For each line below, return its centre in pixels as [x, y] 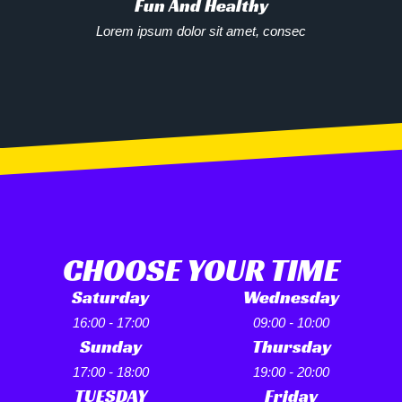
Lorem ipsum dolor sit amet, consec [201, 31]
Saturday [111, 297]
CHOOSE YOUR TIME [201, 271]
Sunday [110, 347]
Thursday [291, 347]
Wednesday [292, 297]
